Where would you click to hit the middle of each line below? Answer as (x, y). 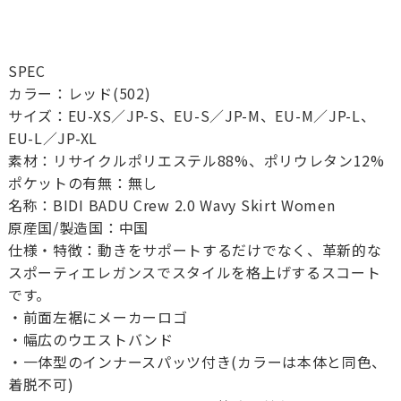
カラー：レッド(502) (79, 94)
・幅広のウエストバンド (90, 340)
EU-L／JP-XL (52, 138)
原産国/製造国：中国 (78, 228)
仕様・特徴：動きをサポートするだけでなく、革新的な (195, 250)
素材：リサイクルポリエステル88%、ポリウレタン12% (196, 161)
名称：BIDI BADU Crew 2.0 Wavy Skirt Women (171, 205)
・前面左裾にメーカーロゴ (98, 317)
